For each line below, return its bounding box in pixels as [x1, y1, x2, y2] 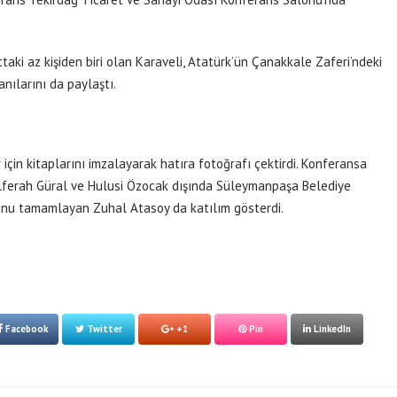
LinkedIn [311, 323, 351, 335]
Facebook [2, 323, 48, 335]
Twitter [83, 323, 122, 335]
